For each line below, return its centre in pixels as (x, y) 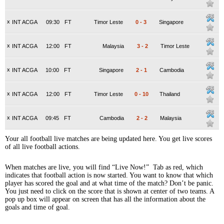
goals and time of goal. (37, 207)
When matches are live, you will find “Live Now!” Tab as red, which (104, 167)
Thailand (170, 94)
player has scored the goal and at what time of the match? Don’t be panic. (109, 183)
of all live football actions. (42, 147)
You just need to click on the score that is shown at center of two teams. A (109, 191)
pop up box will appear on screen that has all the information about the (105, 199)
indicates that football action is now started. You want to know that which (109, 175)
